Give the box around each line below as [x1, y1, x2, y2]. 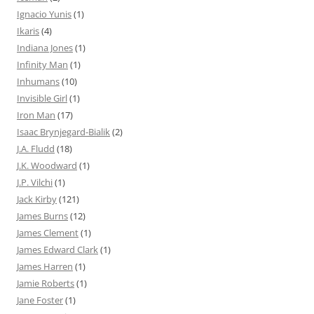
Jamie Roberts [17, 276, 74, 289]
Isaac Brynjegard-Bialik [17, 125, 110, 138]
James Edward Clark [17, 243, 98, 256]
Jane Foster [17, 293, 63, 306]
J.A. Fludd [17, 142, 55, 155]
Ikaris [17, 24, 39, 37]
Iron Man [17, 108, 55, 121]
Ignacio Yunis [17, 7, 71, 20]
